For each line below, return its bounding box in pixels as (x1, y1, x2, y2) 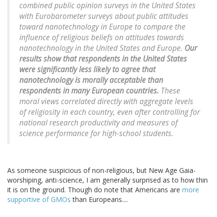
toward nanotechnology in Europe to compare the (19, 22, 186, 32)
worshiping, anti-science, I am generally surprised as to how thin (7, 175, 208, 185)
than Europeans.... (71, 195, 128, 204)
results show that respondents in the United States (19, 54, 187, 64)
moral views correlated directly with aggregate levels (19, 96, 193, 107)
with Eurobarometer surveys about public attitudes (19, 11, 188, 22)
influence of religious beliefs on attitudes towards (19, 32, 184, 43)
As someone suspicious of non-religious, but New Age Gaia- (7, 166, 196, 175)
